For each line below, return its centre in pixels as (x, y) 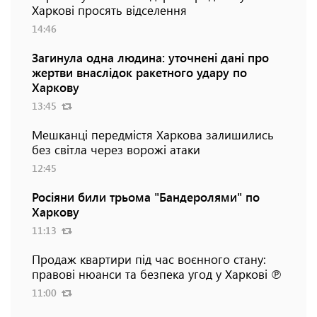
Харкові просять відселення (109, 10)
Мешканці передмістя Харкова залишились (153, 134)
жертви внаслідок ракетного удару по (139, 72)
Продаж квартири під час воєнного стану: (149, 259)
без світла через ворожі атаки (116, 149)
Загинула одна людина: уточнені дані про (150, 57)
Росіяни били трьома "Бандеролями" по (146, 196)
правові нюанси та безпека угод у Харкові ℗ (157, 273)
